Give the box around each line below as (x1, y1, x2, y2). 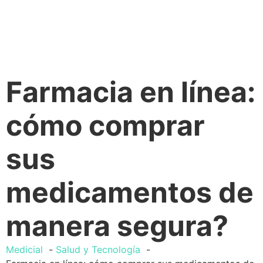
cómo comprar (6, 107, 205, 143)
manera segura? (6, 208, 228, 243)
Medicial (6, 243, 43, 255)
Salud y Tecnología (56, 243, 140, 255)
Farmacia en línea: (6, 74, 255, 109)
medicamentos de (6, 174, 254, 210)
